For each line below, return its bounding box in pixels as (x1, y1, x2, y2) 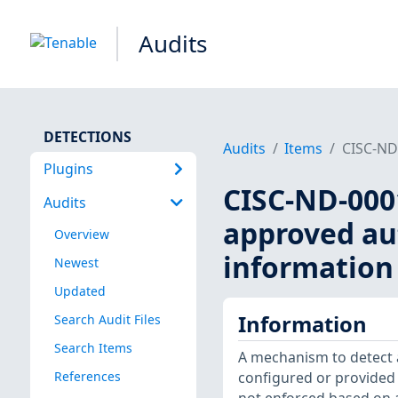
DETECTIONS (43, 126, 131, 147)
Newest (53, 253, 99, 271)
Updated (53, 282, 106, 299)
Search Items (53, 338, 132, 356)
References (53, 368, 121, 386)
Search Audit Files (53, 310, 161, 328)
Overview (53, 225, 109, 243)
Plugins (43, 158, 93, 179)
